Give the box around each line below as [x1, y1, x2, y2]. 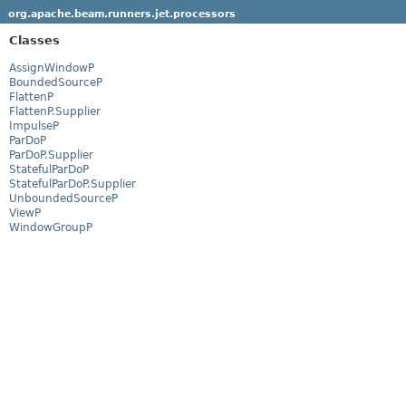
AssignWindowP [9, 61, 94, 74]
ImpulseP [9, 119, 59, 132]
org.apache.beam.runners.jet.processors [7, 7, 236, 20]
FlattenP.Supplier [9, 104, 101, 118]
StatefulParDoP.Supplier [9, 177, 136, 190]
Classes [9, 33, 60, 47]
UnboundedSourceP [9, 191, 118, 205]
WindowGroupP [9, 220, 92, 234]
